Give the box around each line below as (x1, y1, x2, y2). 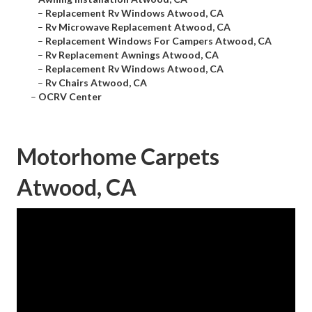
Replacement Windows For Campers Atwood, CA (45, 35, 272, 47)
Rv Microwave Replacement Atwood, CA (45, 21, 231, 33)
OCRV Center (38, 91, 102, 103)
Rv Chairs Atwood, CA (45, 77, 147, 89)
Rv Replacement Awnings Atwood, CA (45, 49, 219, 61)
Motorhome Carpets (17, 143, 219, 171)
